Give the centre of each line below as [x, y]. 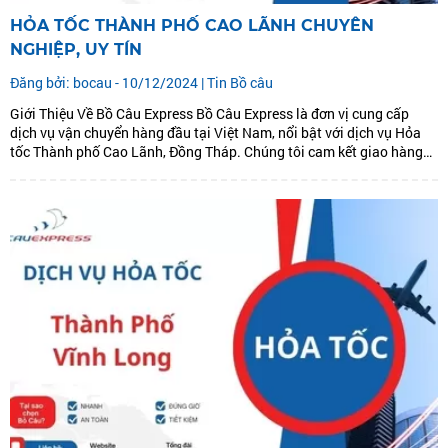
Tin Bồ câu [240, 83]
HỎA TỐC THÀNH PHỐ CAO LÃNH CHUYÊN [192, 26]
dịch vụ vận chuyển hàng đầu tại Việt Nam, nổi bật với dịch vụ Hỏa [215, 133]
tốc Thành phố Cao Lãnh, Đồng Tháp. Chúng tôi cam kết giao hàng [216, 152]
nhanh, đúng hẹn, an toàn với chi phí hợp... [142, 171]
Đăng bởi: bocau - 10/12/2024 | [108, 83]
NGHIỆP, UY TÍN [76, 50]
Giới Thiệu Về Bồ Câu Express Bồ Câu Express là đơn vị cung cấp [103, 114]
